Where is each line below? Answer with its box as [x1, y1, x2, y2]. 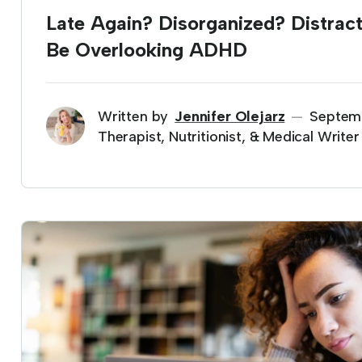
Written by [98, 107, 169, 125]
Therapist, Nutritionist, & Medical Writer [98, 128, 360, 145]
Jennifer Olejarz [175, 107, 285, 125]
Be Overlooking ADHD [46, 38, 247, 61]
